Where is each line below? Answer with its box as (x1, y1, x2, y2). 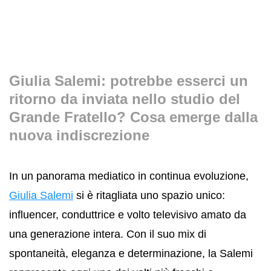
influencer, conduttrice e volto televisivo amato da (9, 208, 246, 221)
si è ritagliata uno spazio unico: (73, 189, 225, 201)
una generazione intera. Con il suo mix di (9, 227, 206, 240)
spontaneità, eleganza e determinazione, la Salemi (9, 247, 253, 260)
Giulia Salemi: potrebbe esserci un (9, 73, 248, 89)
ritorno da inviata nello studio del (9, 91, 240, 107)
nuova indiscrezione (9, 127, 149, 143)
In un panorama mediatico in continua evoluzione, (9, 169, 249, 182)
